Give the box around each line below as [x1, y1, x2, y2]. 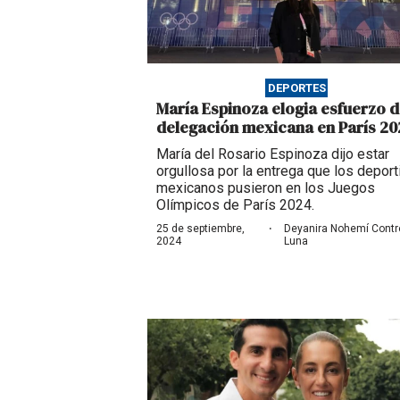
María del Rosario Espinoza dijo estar [156, 145, 389, 162]
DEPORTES [267, 80, 326, 95]
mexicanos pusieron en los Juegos [156, 179, 375, 196]
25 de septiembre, [156, 221, 245, 235]
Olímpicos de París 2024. [156, 196, 314, 213]
